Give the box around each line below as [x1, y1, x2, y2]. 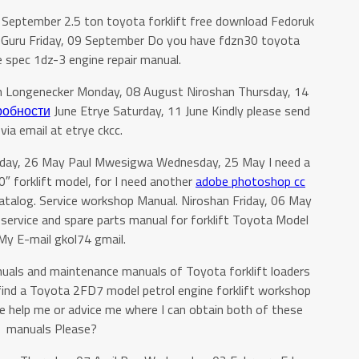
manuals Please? [6, 319, 97, 338]
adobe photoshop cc [196, 171, 305, 191]
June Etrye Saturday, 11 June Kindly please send [50, 101, 310, 120]
